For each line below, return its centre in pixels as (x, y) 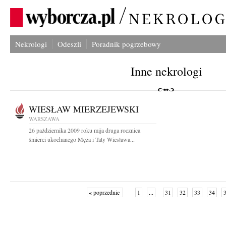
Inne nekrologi (166, 71)
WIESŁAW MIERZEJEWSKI (84, 109)
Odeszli (69, 44)
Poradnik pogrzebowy (126, 44)
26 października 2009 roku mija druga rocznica (84, 130)
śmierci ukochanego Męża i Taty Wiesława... (82, 139)
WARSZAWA (44, 119)
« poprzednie (105, 192)
